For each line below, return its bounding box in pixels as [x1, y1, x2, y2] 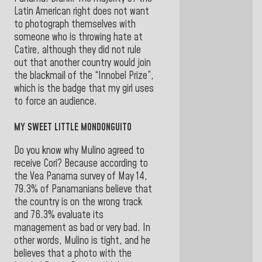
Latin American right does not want [14, 4, 149, 19]
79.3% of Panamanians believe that [14, 182, 152, 196]
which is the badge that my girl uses [14, 81, 154, 96]
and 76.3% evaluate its [14, 208, 104, 222]
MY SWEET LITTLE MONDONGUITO [14, 120, 132, 135]
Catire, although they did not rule [14, 43, 141, 57]
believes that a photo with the [14, 246, 132, 261]
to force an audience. [14, 94, 97, 109]
